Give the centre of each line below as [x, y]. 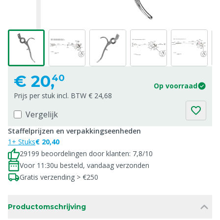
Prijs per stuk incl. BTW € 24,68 [63, 96]
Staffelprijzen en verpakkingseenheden [74, 131]
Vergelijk [42, 114]
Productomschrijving [47, 207]
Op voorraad [176, 86]
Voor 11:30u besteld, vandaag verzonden [84, 165]
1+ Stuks [22, 142]
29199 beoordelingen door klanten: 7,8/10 [86, 153]
